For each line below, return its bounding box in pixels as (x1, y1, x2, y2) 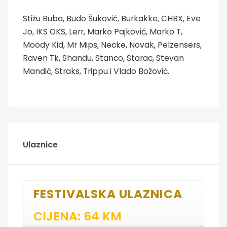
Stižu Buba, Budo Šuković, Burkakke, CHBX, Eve (23, 13, 201, 24)
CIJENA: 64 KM (33, 207, 122, 224)
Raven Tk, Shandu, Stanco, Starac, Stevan (23, 52, 184, 63)
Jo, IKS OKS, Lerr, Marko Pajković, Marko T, (23, 26, 182, 37)
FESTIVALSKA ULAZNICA (33, 185, 182, 202)
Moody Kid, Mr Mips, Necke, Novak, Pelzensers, (23, 39, 202, 50)
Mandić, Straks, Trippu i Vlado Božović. (23, 65, 169, 77)
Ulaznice (23, 138, 58, 150)
